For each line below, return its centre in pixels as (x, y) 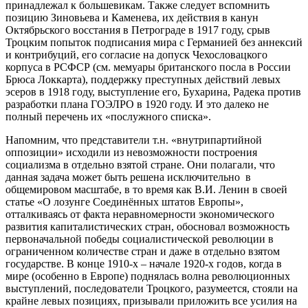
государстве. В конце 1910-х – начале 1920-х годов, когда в (144, 263)
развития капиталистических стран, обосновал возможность (147, 226)
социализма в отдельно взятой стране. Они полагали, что (140, 164)
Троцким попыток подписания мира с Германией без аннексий (154, 42)
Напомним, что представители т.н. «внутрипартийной (134, 140)
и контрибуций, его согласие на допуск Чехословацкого (136, 54)
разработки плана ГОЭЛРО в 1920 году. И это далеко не (137, 104)
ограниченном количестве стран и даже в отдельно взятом (143, 251)
